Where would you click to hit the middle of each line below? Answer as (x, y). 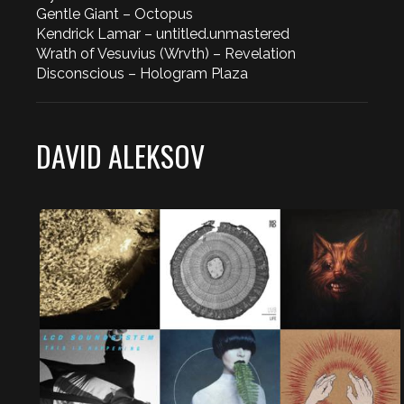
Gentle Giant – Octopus (115, 14)
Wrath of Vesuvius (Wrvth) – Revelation (166, 54)
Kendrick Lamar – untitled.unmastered (163, 34)
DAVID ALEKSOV (120, 156)
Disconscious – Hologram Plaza (142, 73)
